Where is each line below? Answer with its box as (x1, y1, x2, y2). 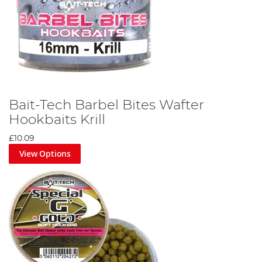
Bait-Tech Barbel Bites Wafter (9, 98, 204, 113)
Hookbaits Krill (9, 113, 105, 127)
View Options (19, 148, 71, 160)
